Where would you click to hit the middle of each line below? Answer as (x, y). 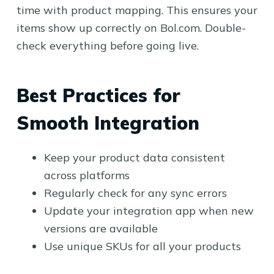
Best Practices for (98, 95)
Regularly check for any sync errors (135, 193)
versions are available (101, 228)
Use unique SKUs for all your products (142, 246)
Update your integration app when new (149, 210)
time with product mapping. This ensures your (137, 10)
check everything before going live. (107, 45)
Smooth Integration (108, 123)
